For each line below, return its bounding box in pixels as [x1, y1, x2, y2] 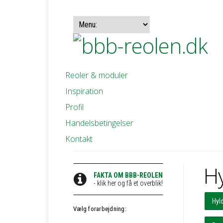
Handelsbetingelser [65, 117, 133, 128]
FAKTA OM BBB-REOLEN [93, 171, 163, 179]
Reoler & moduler [65, 70, 128, 81]
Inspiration [65, 86, 103, 97]
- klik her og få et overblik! [93, 179, 163, 187]
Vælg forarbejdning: [73, 205, 126, 213]
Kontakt [65, 133, 93, 144]
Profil [65, 102, 84, 112]
